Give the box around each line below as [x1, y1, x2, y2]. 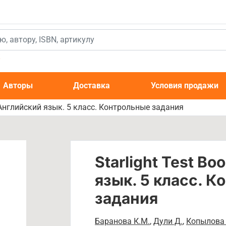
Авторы [3, 81, 33, 90]
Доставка [73, 81, 110, 90]
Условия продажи [150, 81, 218, 90]
